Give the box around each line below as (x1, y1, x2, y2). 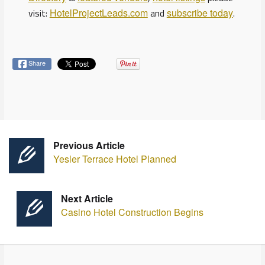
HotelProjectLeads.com (49, 6, 148, 20)
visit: (28, 6, 50, 20)
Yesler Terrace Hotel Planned (53, 152, 176, 166)
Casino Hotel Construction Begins (60, 205, 203, 219)
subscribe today (166, 6, 233, 20)
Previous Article (53, 138, 125, 152)
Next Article (60, 192, 113, 205)
